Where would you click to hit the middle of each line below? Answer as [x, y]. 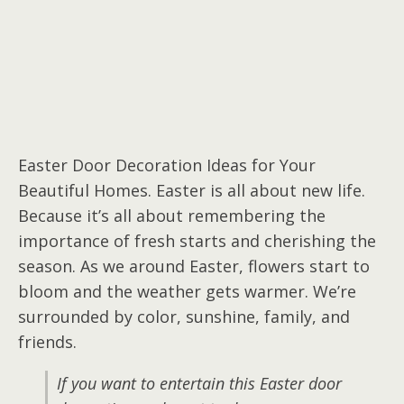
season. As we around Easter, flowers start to [194, 266]
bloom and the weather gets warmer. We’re [187, 291]
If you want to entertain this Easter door [199, 383]
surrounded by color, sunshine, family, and [184, 317]
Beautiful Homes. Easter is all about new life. [192, 190]
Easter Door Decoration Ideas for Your [167, 165]
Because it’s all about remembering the [172, 216]
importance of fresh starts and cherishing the [197, 241]
